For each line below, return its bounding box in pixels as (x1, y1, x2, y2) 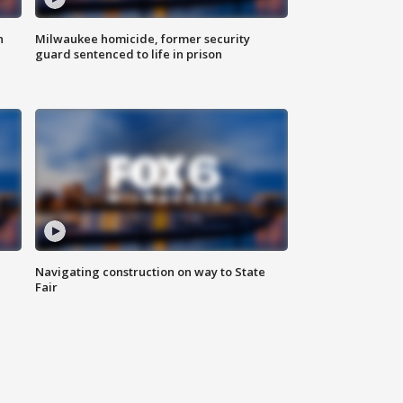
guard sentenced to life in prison (35, 46, 223, 63)
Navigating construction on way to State (35, 264, 266, 281)
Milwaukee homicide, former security (35, 31, 251, 48)
